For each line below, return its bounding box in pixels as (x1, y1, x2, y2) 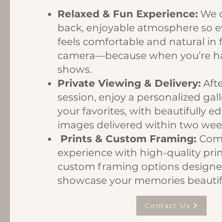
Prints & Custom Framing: (57, 133, 199, 145)
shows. (57, 63, 92, 75)
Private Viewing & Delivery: (57, 77, 201, 89)
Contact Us (145, 201, 190, 210)
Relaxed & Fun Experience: (57, 8, 198, 20)
